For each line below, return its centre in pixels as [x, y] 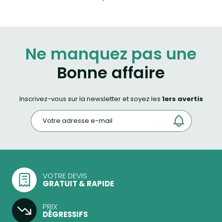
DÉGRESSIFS [65, 214]
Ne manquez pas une [111, 54]
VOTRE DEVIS [65, 176]
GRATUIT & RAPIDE [78, 184]
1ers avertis [182, 99]
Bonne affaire [111, 73]
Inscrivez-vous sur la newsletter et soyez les [90, 99]
